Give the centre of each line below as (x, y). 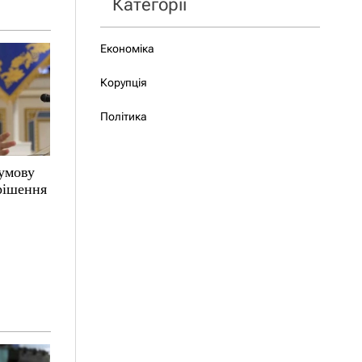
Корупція (123, 82)
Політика (123, 116)
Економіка (127, 48)
